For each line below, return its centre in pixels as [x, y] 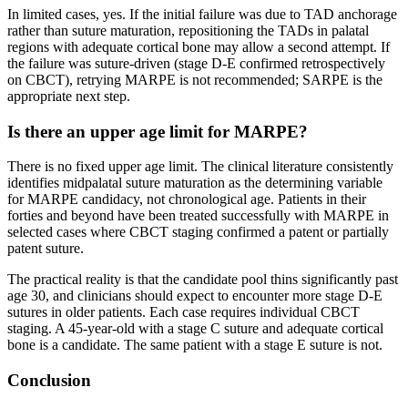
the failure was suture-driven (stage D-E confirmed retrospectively [196, 63]
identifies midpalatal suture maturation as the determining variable [195, 183]
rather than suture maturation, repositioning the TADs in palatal [188, 31]
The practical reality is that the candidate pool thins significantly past [203, 280]
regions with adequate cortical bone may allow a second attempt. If [199, 47]
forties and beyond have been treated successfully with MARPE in [198, 216]
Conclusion [49, 381]
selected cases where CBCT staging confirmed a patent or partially [198, 232]
